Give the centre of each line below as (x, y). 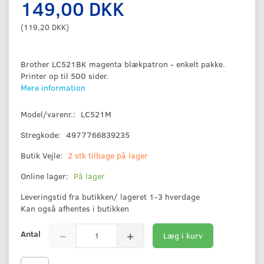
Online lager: (44, 176)
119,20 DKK (45, 27)
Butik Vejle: (42, 155)
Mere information (53, 87)
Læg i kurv (183, 235)
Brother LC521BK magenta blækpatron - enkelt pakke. (123, 64)
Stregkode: (42, 134)
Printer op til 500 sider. (65, 75)
